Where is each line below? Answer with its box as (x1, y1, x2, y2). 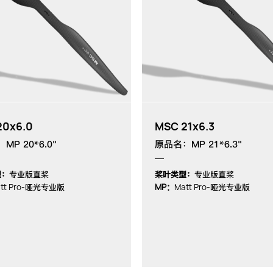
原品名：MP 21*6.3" (155, 138, 242, 150)
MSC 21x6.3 (155, 119, 214, 133)
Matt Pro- (174, 181, 210, 193)
